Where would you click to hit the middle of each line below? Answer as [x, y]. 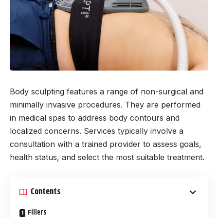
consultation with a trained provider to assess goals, [106, 144]
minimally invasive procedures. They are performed [105, 105]
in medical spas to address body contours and [95, 118]
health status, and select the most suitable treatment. [107, 157]
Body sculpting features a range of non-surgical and [107, 92]
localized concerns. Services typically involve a [97, 131]
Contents [46, 192]
